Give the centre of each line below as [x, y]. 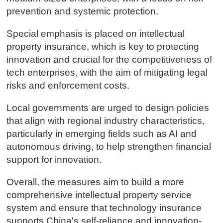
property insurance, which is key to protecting [103, 46]
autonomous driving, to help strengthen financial [109, 146]
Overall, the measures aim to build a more [95, 182]
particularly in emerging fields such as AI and [101, 133]
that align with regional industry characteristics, [105, 120]
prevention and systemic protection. [82, 11]
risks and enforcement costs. [68, 85]
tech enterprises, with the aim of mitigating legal [107, 72]
